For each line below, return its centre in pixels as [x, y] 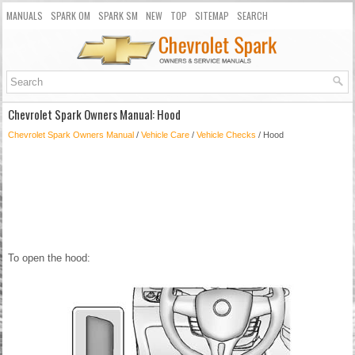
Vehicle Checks [226, 135]
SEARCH [252, 15]
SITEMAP [212, 15]
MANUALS [25, 15]
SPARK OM [71, 15]
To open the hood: [49, 258]
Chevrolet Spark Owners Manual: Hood [94, 115]
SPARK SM [118, 15]
